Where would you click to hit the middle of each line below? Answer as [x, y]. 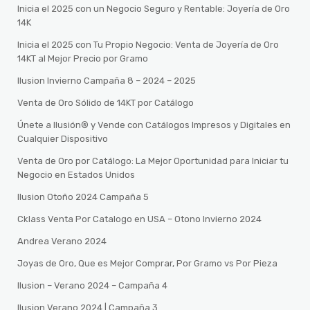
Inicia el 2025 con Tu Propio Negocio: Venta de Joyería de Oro [148, 45]
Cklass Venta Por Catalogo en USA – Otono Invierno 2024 [140, 219]
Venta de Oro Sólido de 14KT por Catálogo [106, 103]
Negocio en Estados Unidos [76, 175]
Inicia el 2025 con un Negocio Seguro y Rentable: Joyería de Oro [154, 9]
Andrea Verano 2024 [62, 241]
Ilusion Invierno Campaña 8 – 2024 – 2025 [107, 81]
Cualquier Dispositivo [63, 139]
